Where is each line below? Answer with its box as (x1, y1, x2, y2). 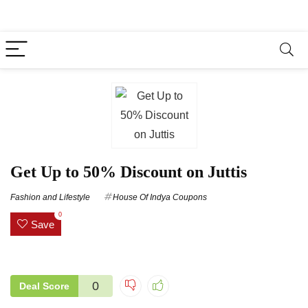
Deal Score (19, 280, 69, 291)
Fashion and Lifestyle (10, 192, 90, 202)
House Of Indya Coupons (113, 192, 207, 202)
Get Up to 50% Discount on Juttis (10, 163, 247, 181)
